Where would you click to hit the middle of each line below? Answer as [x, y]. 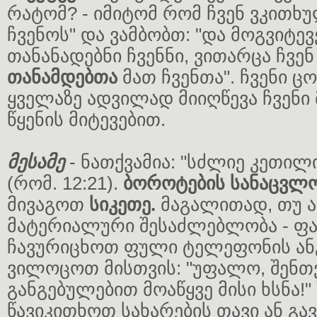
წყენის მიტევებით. [86, 120]
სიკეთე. [122, 204]
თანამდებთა [62, 77]
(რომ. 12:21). [65, 183]
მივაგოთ [48, 204]
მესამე [38, 162]
